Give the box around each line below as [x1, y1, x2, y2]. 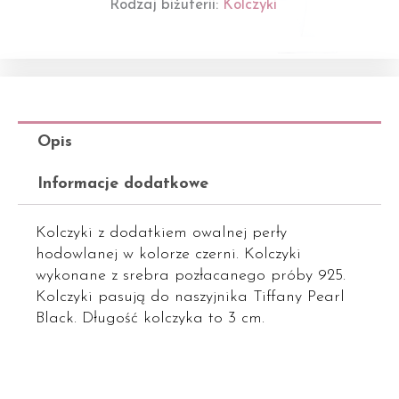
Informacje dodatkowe [37, 175, 208, 192]
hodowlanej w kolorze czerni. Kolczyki [36, 245, 301, 263]
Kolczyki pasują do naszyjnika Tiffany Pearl [36, 288, 345, 305]
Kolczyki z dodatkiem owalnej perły [36, 224, 287, 241]
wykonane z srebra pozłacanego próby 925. [36, 266, 346, 284]
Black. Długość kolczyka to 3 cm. [36, 309, 265, 327]
